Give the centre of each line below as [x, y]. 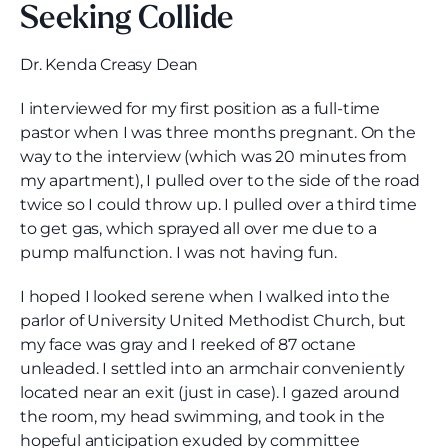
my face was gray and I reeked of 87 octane [188, 345]
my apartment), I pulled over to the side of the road [220, 181]
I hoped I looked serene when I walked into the [205, 297]
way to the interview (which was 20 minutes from [213, 157]
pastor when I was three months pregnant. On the [218, 133]
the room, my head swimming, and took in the [203, 417]
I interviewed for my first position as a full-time [200, 109]
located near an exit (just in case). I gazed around [210, 393]
